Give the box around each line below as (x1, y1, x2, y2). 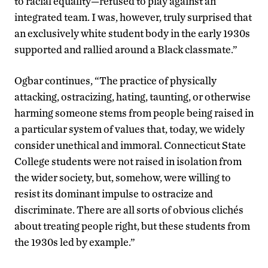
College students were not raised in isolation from (14, 155, 242, 168)
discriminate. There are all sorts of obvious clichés (14, 203, 243, 217)
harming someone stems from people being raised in (14, 106, 254, 120)
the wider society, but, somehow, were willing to (14, 171, 231, 184)
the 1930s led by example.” (14, 236, 135, 249)
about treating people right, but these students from (14, 220, 250, 233)
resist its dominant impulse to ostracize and (14, 187, 213, 200)
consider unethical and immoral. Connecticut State (14, 139, 246, 152)
